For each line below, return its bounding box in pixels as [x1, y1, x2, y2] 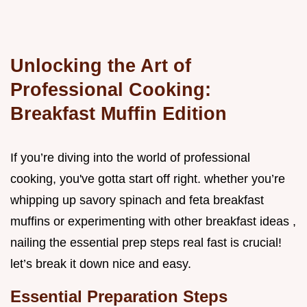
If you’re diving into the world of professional [10, 151, 250, 165]
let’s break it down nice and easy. [10, 257, 191, 271]
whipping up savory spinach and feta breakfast [10, 193, 264, 208]
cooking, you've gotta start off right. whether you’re [10, 172, 285, 186]
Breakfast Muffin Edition [10, 103, 227, 125]
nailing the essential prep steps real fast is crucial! [10, 236, 282, 250]
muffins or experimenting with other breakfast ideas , [10, 214, 296, 229]
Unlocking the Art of [10, 55, 191, 77]
